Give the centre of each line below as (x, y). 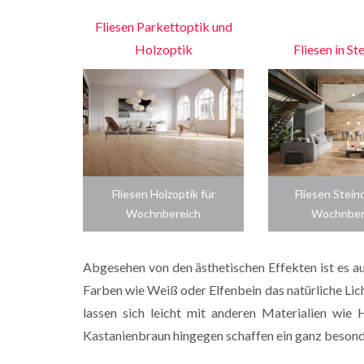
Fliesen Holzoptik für (163, 194)
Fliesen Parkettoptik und (163, 26)
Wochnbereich (163, 213)
